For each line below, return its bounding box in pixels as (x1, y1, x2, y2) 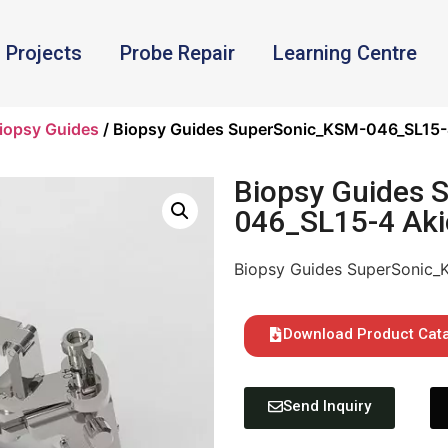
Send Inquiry (283, 396, 371, 415)
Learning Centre (273, 41, 418, 66)
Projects (6, 41, 83, 66)
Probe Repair (120, 41, 236, 66)
